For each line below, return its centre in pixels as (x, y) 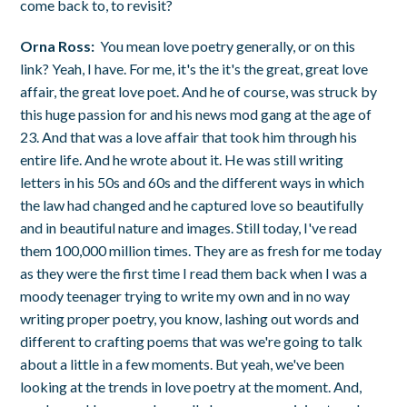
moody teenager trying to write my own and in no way (185, 295)
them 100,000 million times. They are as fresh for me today (201, 250)
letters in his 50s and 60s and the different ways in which (193, 182)
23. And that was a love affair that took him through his (189, 136)
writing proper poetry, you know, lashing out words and (190, 318)
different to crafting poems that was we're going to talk (192, 341)
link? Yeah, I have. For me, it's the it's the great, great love (194, 68)
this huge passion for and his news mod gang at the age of (196, 114)
